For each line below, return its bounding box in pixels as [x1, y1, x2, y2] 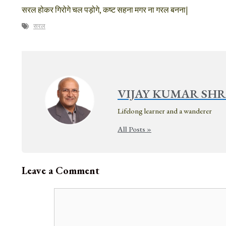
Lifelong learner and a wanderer [118, 106, 212, 116]
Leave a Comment [22, 164, 99, 178]
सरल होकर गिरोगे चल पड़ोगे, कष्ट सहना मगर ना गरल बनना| [22, 5, 188, 16]
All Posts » [118, 124, 151, 134]
